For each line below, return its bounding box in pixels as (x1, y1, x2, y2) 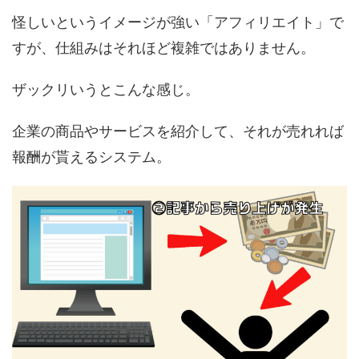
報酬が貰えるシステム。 (12, 147, 171, 165)
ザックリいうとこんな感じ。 (12, 80, 200, 98)
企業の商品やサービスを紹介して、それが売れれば (12, 122, 344, 139)
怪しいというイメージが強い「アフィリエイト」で (12, 13, 344, 30)
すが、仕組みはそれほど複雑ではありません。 (12, 38, 315, 56)
